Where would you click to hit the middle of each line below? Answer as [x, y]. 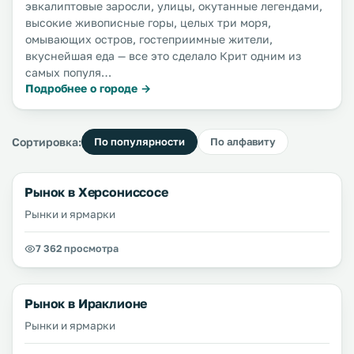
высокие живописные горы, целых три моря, [148, 23]
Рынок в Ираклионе [86, 303]
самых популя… [68, 72]
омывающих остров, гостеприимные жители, [149, 39]
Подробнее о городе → [88, 88]
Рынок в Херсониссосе [96, 192]
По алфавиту [243, 141]
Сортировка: [47, 141]
